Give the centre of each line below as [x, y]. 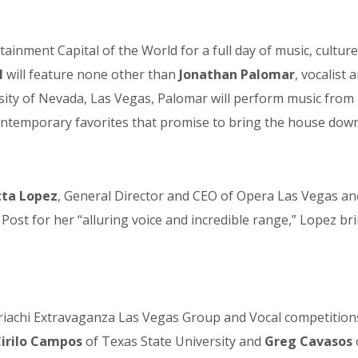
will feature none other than [91, 75]
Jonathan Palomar [237, 75]
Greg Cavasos [308, 342]
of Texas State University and [173, 342]
